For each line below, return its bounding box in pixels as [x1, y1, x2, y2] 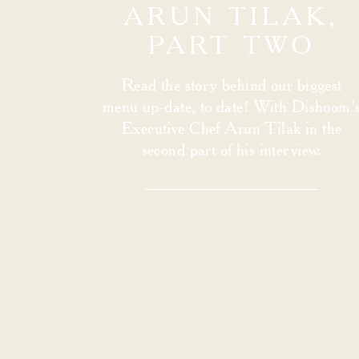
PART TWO [147, 30, 316, 59]
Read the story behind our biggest [121, 74, 342, 95]
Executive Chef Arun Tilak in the [121, 117, 342, 138]
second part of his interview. [141, 139, 322, 159]
